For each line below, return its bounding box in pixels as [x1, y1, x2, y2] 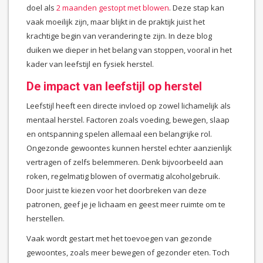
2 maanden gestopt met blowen [56, 2, 169, 13]
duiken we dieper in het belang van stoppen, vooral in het [26, 44, 232, 55]
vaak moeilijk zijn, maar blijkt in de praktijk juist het [26, 16, 205, 27]
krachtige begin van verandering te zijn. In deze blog [26, 30, 212, 41]
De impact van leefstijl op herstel [26, 79, 202, 93]
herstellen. [26, 213, 65, 224]
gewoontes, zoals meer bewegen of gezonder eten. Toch [26, 247, 230, 258]
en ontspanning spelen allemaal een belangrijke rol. [26, 128, 212, 139]
